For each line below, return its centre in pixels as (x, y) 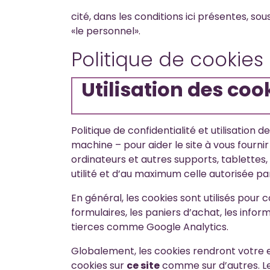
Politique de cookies (167, 59)
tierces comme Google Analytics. (150, 227)
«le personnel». (106, 31)
